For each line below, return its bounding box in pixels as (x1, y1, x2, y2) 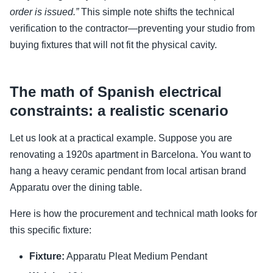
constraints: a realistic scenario (10, 102, 229, 119)
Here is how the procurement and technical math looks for (10, 208, 257, 219)
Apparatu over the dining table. (10, 182, 142, 193)
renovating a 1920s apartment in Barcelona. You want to (10, 149, 251, 160)
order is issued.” (10, 7, 79, 18)
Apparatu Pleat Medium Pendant (65, 251, 207, 262)
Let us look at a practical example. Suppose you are (10, 133, 232, 144)
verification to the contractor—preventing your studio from (10, 23, 255, 34)
